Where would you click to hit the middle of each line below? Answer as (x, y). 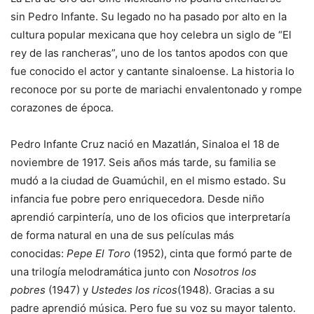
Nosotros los (225, 271)
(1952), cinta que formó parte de (211, 253)
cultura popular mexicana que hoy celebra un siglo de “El (151, 34)
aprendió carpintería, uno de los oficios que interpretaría (150, 217)
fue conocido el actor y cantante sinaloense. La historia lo (152, 71)
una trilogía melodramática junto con (102, 271)
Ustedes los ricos (134, 289)
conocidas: (39, 253)
